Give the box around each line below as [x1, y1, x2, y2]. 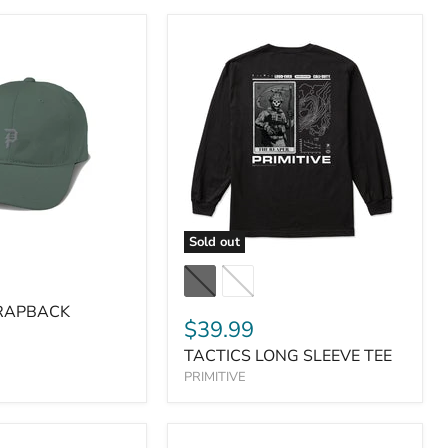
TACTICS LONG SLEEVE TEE [184, 345, 392, 367]
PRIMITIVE [184, 368, 246, 386]
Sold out [189, 233, 240, 251]
